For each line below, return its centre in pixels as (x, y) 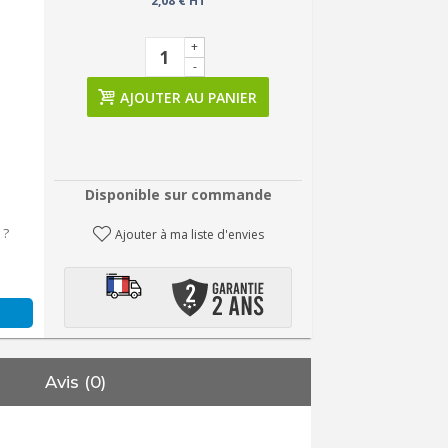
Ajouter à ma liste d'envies (189, 234)
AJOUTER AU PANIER (189, 97)
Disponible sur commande (178, 194)
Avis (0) (76, 381)
